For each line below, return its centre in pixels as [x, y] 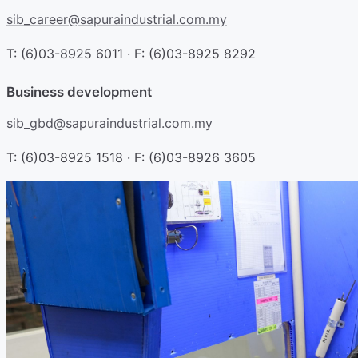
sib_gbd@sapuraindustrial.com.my [109, 123]
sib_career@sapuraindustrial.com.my [117, 19]
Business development [79, 91]
